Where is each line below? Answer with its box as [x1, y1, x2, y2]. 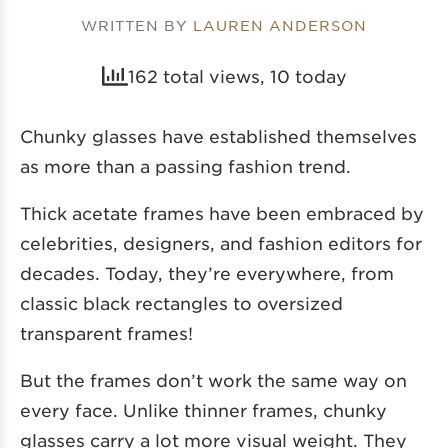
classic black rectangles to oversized [20, 292, 343, 313]
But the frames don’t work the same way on [20, 369, 407, 390]
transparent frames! [20, 322, 193, 343]
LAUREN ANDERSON [193, 15, 367, 34]
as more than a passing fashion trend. [20, 155, 351, 176]
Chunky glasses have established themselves [20, 125, 417, 146]
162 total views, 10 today [127, 65, 347, 86]
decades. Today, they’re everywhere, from [20, 262, 394, 283]
